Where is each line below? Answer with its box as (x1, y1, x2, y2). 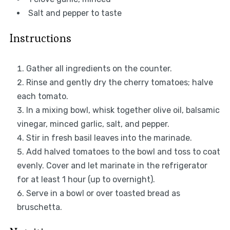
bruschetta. (16, 202, 62, 213)
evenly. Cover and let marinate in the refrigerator (16, 161, 207, 171)
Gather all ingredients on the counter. (26, 64, 172, 74)
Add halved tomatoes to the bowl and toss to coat (26, 147, 220, 157)
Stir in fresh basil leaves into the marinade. (26, 133, 192, 143)
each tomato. (16, 91, 68, 102)
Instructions (9, 31, 71, 46)
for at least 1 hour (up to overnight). (16, 175, 155, 185)
